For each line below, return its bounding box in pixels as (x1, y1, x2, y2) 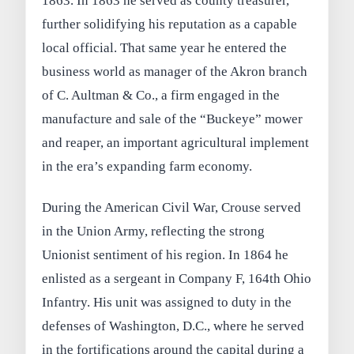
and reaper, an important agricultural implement (42, 135, 310, 151)
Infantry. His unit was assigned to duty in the (42, 295, 292, 311)
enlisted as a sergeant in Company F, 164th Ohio (42, 271, 312, 287)
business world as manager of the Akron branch (42, 64, 308, 80)
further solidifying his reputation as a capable (42, 17, 298, 32)
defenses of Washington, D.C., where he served (42, 318, 305, 334)
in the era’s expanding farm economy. (42, 159, 253, 175)
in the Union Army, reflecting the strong (42, 224, 265, 239)
